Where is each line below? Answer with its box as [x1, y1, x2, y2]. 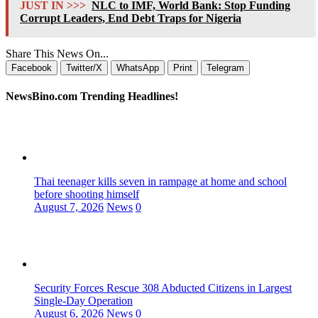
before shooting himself [34, 187, 139, 200]
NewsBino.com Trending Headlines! [6, 90, 178, 103]
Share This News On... [6, 48, 109, 60]
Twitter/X [66, 62, 102, 74]
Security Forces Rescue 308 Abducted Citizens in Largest [34, 281, 292, 294]
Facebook [11, 62, 52, 74]
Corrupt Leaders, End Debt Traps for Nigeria [20, 12, 241, 25]
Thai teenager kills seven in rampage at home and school [34, 175, 287, 187]
